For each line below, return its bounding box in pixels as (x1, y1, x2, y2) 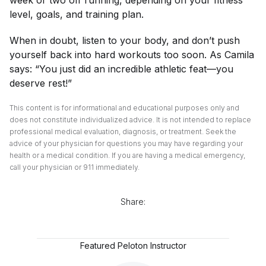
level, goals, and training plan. (9, 8, 147, 20)
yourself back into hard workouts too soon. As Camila (9, 49, 254, 61)
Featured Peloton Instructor (80, 240, 186, 251)
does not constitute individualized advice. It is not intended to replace (9, 115, 251, 124)
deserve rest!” (9, 77, 72, 89)
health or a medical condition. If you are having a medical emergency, (9, 151, 245, 160)
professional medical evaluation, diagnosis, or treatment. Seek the (9, 127, 236, 136)
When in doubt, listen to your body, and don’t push (9, 34, 240, 46)
